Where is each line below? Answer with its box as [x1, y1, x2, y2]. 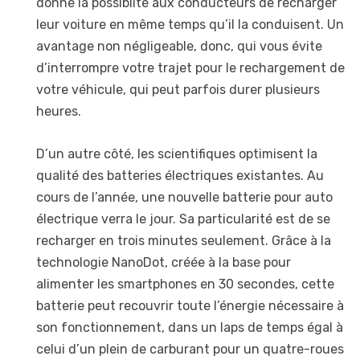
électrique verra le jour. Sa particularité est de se [36, 211, 330, 227]
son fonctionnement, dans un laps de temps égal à [36, 319, 343, 335]
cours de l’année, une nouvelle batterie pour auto [36, 189, 333, 205]
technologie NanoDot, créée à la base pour [36, 254, 291, 270]
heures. [36, 104, 81, 120]
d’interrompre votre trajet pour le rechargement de [36, 60, 345, 76]
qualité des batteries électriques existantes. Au [36, 167, 324, 183]
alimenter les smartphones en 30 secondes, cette [36, 276, 334, 292]
